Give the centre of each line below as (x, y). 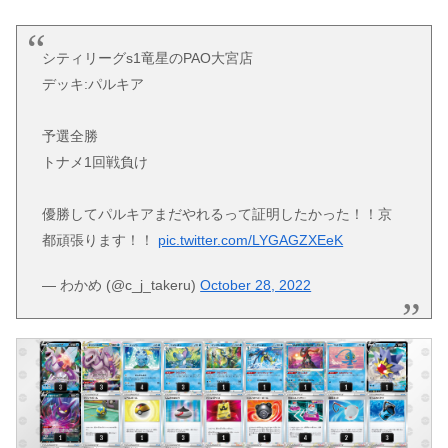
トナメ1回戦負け (95, 162)
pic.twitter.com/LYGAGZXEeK (251, 240)
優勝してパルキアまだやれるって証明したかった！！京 (217, 214)
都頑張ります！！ (100, 240)
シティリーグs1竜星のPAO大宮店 (148, 58)
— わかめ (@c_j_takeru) (121, 285)
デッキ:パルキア (93, 84)
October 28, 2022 (256, 285)
